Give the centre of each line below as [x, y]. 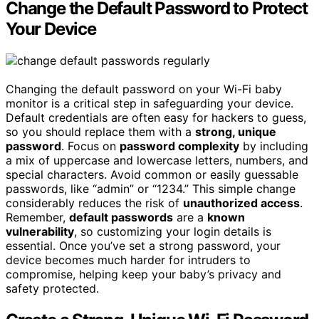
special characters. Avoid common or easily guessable [152, 174]
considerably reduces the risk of [94, 203]
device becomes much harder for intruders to [128, 260]
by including [274, 146]
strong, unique [236, 131]
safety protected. [52, 288]
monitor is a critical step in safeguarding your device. [150, 103]
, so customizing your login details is [173, 231]
